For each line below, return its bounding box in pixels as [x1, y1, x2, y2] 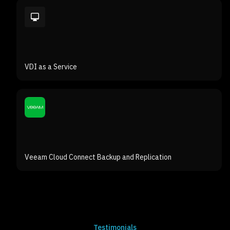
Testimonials [93, 200, 137, 213]
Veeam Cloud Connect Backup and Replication [25, 130, 171, 142]
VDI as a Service [25, 40, 77, 52]
